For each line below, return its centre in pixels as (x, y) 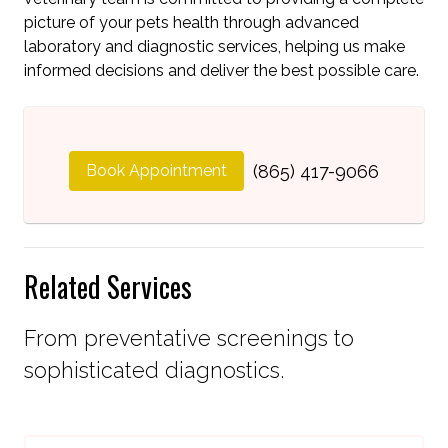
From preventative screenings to (189, 339)
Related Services (108, 286)
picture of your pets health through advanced (191, 22)
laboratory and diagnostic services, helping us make (214, 46)
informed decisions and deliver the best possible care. (221, 70)
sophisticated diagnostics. (154, 371)
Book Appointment (156, 170)
